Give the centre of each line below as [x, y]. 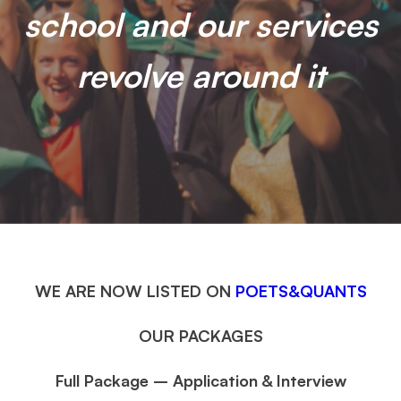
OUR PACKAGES [200, 336]
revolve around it [200, 75]
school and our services [200, 24]
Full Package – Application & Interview [200, 380]
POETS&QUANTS [301, 291]
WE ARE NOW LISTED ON [135, 291]
